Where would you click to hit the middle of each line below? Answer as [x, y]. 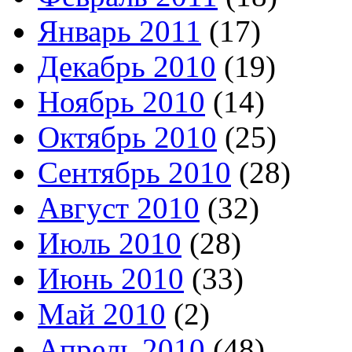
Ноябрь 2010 [121, 101]
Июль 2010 [110, 243]
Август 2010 [119, 207]
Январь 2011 [119, 31]
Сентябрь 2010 [134, 172]
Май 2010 [102, 313]
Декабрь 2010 [127, 66]
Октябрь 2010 [127, 137]
